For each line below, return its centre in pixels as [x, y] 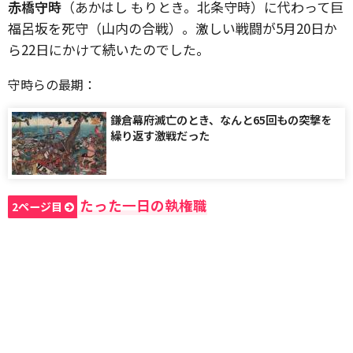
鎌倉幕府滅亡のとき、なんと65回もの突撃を [221, 119]
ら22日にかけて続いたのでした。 [109, 49]
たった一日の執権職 [143, 205]
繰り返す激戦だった [160, 135]
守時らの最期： [52, 84]
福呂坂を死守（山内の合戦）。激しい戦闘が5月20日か [173, 28]
